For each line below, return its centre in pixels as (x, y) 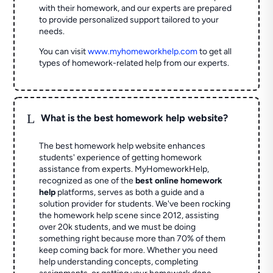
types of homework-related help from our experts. (134, 63)
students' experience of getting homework (121, 158)
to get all (215, 52)
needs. (52, 32)
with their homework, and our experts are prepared (136, 9)
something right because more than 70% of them (133, 239)
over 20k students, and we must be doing (118, 227)
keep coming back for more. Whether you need (129, 250)
